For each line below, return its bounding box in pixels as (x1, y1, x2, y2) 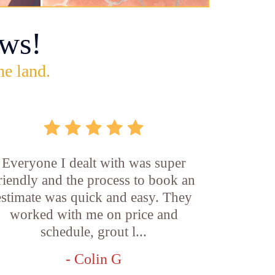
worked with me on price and (9, 207, 178, 222)
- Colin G (66, 251, 122, 267)
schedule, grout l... (41, 224, 147, 239)
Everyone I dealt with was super (1, 155, 186, 171)
